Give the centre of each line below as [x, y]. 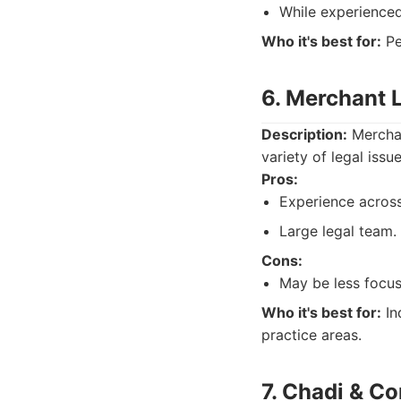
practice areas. [311, 335]
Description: [304, 134]
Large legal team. [338, 231]
